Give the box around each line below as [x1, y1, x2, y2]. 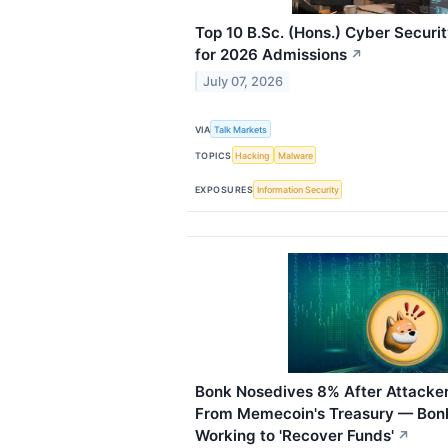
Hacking [235, 149, 271, 161]
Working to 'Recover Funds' [195, 425, 394, 445]
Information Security [256, 184, 339, 195]
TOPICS [195, 149, 232, 161]
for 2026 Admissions [195, 45, 347, 65]
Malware [277, 149, 313, 161]
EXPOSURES [195, 184, 254, 195]
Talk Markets [214, 123, 268, 135]
